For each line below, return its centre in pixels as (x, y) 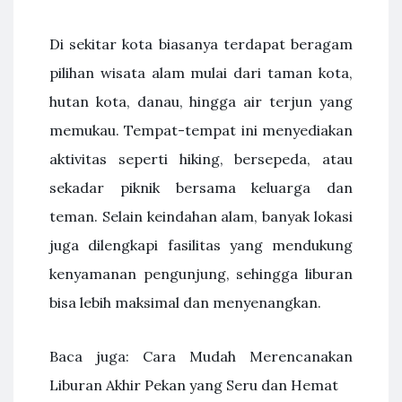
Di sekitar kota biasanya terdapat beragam (201, 44)
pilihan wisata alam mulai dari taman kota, (201, 73)
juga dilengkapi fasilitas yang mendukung (201, 245)
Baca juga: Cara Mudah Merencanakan (201, 356)
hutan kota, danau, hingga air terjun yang (201, 101)
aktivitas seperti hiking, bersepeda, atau (201, 159)
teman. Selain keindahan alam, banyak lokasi (201, 216)
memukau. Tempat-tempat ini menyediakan (201, 130)
